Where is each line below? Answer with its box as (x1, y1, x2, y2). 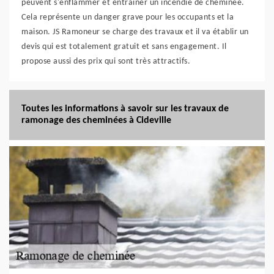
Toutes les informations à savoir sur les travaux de (21, 104, 229, 114)
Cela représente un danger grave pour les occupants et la (21, 13, 234, 22)
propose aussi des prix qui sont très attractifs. (21, 57, 190, 66)
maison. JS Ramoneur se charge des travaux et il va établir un (21, 28, 249, 37)
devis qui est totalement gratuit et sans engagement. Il (21, 42, 227, 51)
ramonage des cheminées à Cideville (21, 116, 171, 125)
